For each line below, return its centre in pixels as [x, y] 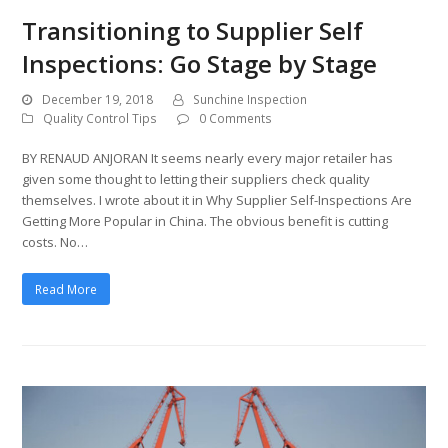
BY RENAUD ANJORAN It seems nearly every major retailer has [208, 158]
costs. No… [55, 242]
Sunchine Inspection [250, 100]
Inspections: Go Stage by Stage [200, 64]
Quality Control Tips [100, 119]
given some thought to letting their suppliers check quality [196, 179]
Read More [66, 289]
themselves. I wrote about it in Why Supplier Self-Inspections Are [217, 200]
